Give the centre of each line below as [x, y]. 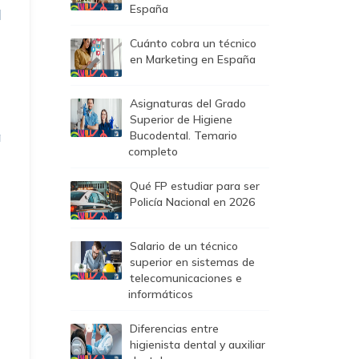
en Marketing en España [193, 59]
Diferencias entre [174, 329]
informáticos [161, 294]
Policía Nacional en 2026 [192, 202]
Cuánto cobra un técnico [193, 43]
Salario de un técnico [184, 246]
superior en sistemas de [192, 262]
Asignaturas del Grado [188, 103]
